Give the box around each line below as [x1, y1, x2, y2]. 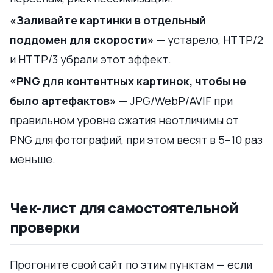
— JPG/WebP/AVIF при [116, 93, 233, 108]
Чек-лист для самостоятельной [10, 197, 239, 218]
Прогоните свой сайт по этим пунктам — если [10, 257, 252, 272]
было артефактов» [10, 93, 116, 108]
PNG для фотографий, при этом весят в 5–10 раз [10, 132, 263, 147]
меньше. [10, 151, 55, 166]
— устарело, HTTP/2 [154, 32, 263, 47]
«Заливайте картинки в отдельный [10, 12, 206, 27]
